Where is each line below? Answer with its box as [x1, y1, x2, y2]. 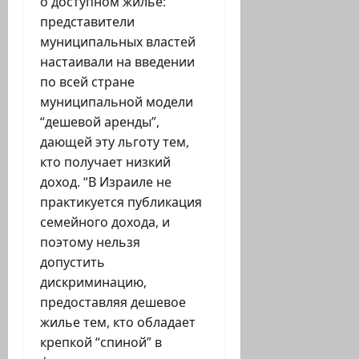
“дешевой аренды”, [40, 113, 159, 131]
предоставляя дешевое [40, 293, 186, 312]
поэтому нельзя [40, 233, 140, 252]
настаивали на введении [40, 53, 195, 71]
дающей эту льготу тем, [40, 133, 189, 151]
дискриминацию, [40, 273, 147, 292]
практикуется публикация [40, 193, 202, 212]
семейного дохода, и [40, 213, 170, 232]
